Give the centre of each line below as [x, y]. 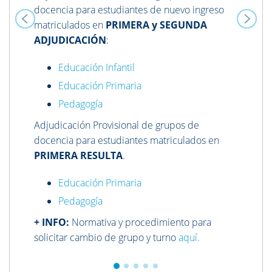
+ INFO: [52, 223]
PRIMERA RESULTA [78, 156]
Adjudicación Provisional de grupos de [117, 125]
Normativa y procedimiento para [140, 223]
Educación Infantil [98, 68]
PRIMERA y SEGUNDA [156, 25]
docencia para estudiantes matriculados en [127, 141]
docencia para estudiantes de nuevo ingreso [129, 10]
